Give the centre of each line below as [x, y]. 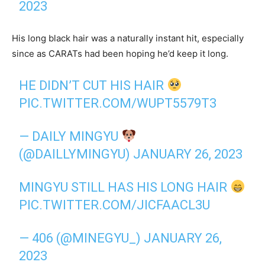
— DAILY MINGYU [70, 136]
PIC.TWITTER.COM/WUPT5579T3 [118, 103]
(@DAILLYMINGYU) [76, 154]
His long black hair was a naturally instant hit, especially [128, 38]
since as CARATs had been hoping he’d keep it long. [120, 53]
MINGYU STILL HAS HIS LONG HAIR [125, 187]
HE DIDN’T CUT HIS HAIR [93, 85]
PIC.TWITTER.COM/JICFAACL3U [115, 205]
